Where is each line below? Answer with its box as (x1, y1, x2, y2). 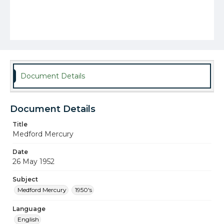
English (17, 215, 39, 223)
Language (12, 205, 45, 212)
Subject (12, 175, 38, 183)
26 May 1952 (12, 157, 54, 166)
